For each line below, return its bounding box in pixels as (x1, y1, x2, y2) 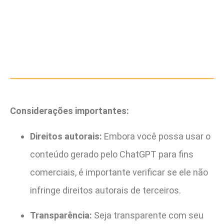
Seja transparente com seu (92, 209, 203, 220)
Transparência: (30, 209, 92, 220)
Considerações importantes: (10, 105, 129, 116)
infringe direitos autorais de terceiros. (30, 184, 181, 195)
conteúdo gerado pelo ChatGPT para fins (30, 148, 193, 159)
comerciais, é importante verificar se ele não (30, 166, 208, 177)
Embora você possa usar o (102, 130, 210, 141)
